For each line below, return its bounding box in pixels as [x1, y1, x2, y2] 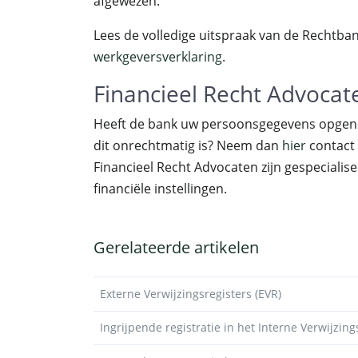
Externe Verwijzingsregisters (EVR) [100, 285, 281, 301]
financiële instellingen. [93, 180, 227, 197]
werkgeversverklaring [93, 48, 222, 66]
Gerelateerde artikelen [93, 237, 259, 258]
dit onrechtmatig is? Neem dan [93, 137, 282, 154]
